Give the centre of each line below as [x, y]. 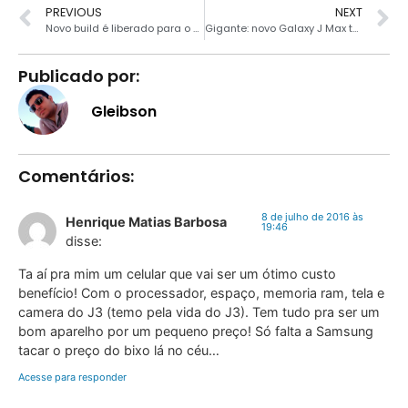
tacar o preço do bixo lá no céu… [119, 350]
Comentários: [76, 177]
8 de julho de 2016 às [313, 217]
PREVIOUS [74, 13]
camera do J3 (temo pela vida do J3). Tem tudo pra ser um [199, 311]
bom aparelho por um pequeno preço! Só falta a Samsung [196, 331]
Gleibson [124, 111]
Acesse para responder [72, 377]
